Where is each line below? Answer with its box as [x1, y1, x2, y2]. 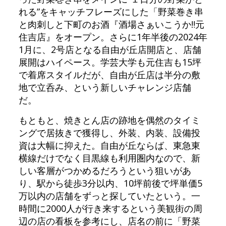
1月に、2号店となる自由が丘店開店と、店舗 [18, 43, 201, 55]
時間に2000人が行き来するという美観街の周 [18, 202, 202, 214]
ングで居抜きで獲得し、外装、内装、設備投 [18, 127, 200, 139]
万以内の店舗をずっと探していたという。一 [18, 190, 200, 202]
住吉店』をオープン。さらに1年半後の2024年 [18, 31, 207, 43]
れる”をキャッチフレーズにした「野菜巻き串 [18, 6, 203, 18]
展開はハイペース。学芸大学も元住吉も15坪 [18, 56, 201, 68]
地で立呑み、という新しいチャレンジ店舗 [18, 81, 191, 93]
